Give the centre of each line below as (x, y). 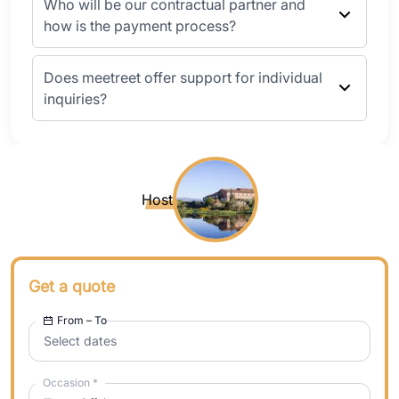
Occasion (68, 382)
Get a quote (72, 286)
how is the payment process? (140, 25)
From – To (82, 320)
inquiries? (75, 98)
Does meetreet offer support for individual (183, 77)
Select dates (80, 340)
